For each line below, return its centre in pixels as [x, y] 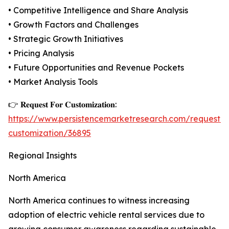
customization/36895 [50, 133]
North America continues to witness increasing [99, 201]
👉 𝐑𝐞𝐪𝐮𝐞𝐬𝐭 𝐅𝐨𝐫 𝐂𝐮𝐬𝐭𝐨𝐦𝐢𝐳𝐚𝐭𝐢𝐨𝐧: [62, 105]
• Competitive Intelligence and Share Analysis [98, 10]
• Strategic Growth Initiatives [66, 39]
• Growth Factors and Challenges [73, 25]
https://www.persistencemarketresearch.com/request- [116, 119]
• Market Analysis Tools [53, 82]
